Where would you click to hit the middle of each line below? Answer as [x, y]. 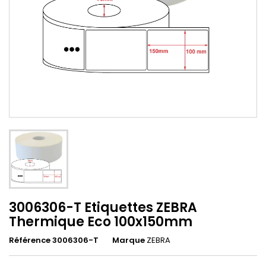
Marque [129, 240]
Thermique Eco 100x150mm [101, 221]
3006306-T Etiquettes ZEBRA [103, 207]
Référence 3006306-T [54, 240]
